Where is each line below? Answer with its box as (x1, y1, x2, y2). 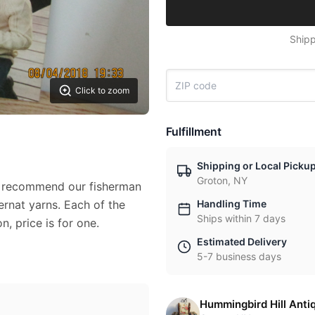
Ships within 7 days (197, 212, 285, 224)
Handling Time (197, 198, 266, 210)
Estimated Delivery (197, 236, 287, 247)
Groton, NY (197, 174, 247, 186)
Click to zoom (75, 85, 129, 96)
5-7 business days (197, 250, 281, 262)
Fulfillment (166, 124, 221, 139)
